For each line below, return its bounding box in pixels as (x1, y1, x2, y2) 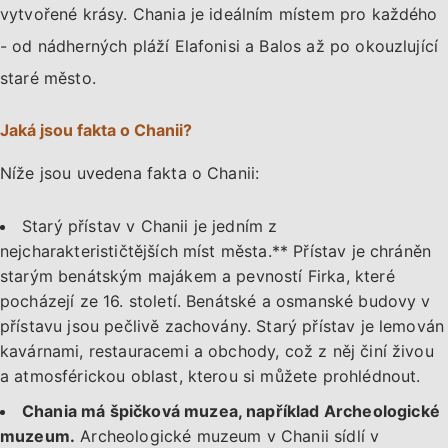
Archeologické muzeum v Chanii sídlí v (75, 425, 380, 446)
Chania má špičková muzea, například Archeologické (22, 400, 440, 421)
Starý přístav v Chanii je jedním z (22, 215, 278, 236)
